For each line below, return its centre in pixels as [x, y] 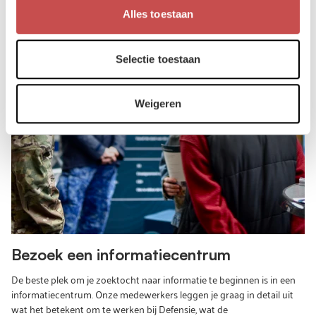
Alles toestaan [158, 14]
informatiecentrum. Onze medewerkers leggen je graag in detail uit [152, 294]
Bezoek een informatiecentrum [121, 254]
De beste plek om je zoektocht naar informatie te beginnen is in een [153, 279]
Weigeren [158, 104]
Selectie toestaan [158, 59]
